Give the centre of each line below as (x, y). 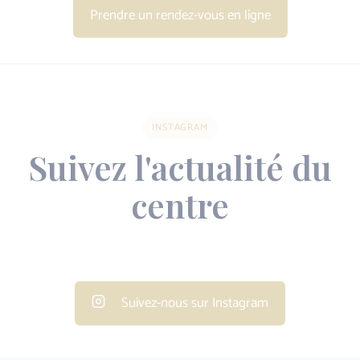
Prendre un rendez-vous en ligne (180, 15)
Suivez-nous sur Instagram (193, 303)
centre (180, 205)
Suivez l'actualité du (180, 167)
